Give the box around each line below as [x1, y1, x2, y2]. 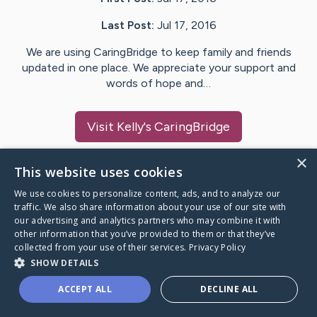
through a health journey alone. [17, 289, 204, 306]
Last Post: [100, 18, 154, 33]
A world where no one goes [17, 271, 183, 288]
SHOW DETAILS [30, 257, 99, 269]
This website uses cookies [14, 163, 183, 180]
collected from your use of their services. [14, 241, 189, 253]
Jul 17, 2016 [156, 18, 217, 33]
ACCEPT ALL [58, 283, 113, 295]
